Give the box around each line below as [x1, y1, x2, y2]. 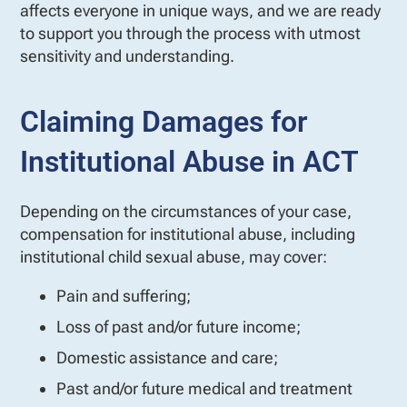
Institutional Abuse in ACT [20, 144, 359, 179]
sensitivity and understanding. [20, 45, 234, 65]
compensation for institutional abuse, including [20, 223, 355, 243]
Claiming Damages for [20, 104, 308, 139]
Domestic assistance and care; [56, 347, 278, 367]
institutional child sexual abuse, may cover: [20, 246, 331, 266]
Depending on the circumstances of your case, [20, 201, 352, 221]
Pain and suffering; [56, 285, 191, 305]
